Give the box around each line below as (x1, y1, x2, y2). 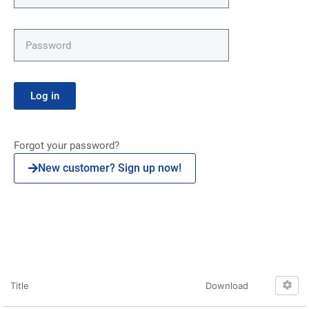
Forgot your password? (14, 139, 122, 152)
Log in (30, 89, 59, 102)
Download (206, 280, 248, 292)
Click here (30, 212, 77, 225)
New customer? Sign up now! (38, 161, 181, 175)
